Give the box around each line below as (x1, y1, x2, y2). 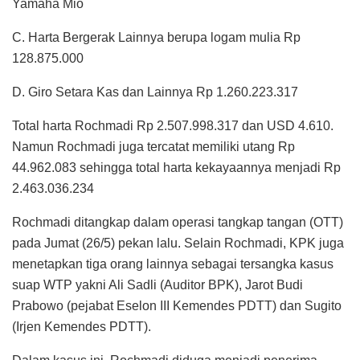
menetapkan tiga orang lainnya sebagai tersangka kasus (12, 257, 333, 272)
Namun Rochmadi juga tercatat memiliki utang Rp (12, 140, 295, 154)
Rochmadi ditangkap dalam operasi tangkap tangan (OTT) (12, 215, 343, 230)
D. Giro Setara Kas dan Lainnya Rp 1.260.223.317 (12, 85, 298, 100)
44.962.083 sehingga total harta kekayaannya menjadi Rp (12, 161, 341, 175)
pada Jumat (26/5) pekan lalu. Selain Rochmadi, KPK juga (12, 236, 344, 251)
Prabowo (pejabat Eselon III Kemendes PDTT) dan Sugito (12, 299, 342, 313)
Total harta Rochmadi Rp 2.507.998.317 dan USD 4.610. (12, 119, 333, 133)
